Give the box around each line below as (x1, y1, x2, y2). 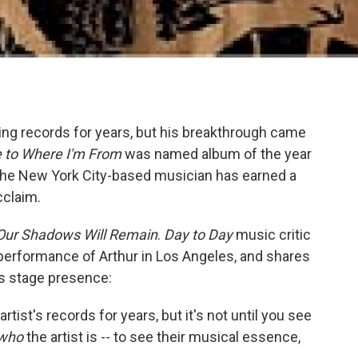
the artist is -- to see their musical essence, (23, 328, 300, 345)
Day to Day (164, 225, 233, 243)
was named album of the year (121, 145, 312, 162)
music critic (233, 225, 311, 243)
